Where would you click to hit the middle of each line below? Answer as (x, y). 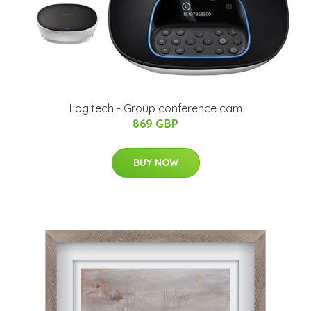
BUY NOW (155, 162)
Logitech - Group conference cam (155, 108)
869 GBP (155, 123)
